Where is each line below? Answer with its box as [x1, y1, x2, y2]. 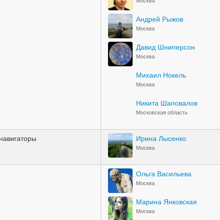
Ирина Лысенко [136, 133, 186, 143]
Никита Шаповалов [136, 98, 197, 108]
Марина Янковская [136, 196, 197, 206]
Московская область [136, 109, 188, 116]
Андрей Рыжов [136, 14, 183, 24]
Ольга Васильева [136, 168, 192, 178]
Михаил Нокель [136, 70, 186, 80]
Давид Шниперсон [136, 42, 195, 52]
